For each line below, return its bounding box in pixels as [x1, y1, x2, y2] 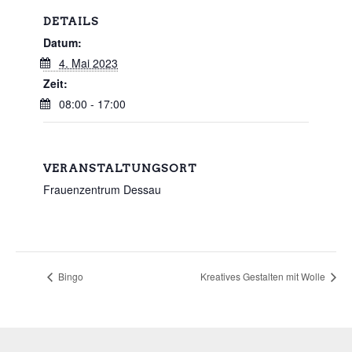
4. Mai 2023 [59, 55, 118, 71]
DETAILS [43, 15, 99, 27]
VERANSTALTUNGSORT [43, 162, 197, 174]
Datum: [43, 35, 82, 50]
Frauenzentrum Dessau [43, 181, 161, 197]
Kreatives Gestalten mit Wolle [200, 269, 328, 283]
